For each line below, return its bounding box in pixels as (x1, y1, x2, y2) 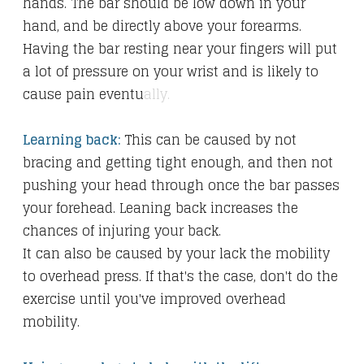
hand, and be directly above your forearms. (23, 15, 301, 38)
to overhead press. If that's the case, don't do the (23, 265, 338, 288)
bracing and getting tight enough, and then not (23, 151, 333, 175)
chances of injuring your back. (23, 219, 225, 243)
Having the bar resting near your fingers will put (23, 37, 337, 61)
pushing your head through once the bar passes (23, 174, 340, 197)
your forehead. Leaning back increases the (23, 197, 298, 220)
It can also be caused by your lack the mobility (23, 242, 330, 266)
